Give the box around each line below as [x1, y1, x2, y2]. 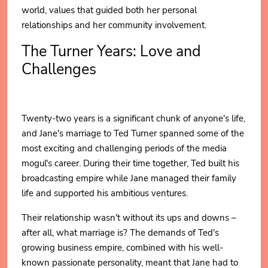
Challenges [22, 59, 96, 80]
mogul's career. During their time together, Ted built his [22, 157, 239, 169]
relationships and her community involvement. [22, 19, 206, 31]
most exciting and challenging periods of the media [22, 142, 227, 154]
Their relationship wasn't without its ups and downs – [22, 212, 236, 224]
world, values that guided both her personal [22, 4, 197, 16]
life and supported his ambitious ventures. [22, 187, 188, 199]
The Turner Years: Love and [22, 41, 201, 62]
